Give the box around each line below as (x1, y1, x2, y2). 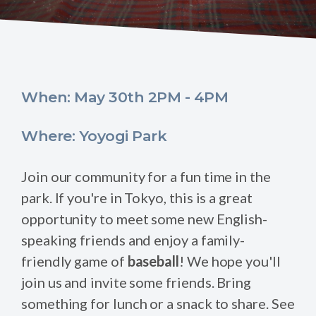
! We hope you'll (179, 252, 281, 269)
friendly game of (21, 252, 128, 269)
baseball (127, 252, 180, 269)
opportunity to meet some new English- (21, 209, 268, 227)
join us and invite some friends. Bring (21, 273, 251, 291)
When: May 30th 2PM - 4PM (21, 87, 228, 106)
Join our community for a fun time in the (21, 167, 271, 185)
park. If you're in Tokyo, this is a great (21, 188, 253, 206)
